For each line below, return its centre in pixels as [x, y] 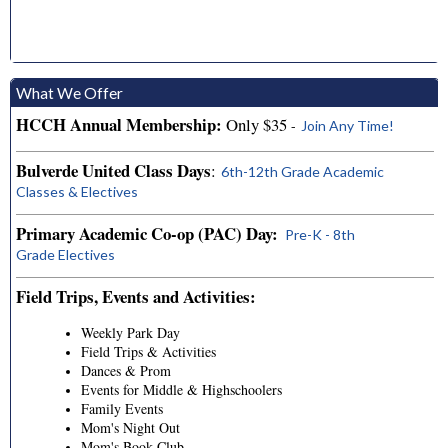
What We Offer [69, 93]
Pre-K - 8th [318, 235]
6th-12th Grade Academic [302, 172]
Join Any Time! [347, 126]
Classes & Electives [77, 192]
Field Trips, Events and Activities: [136, 297]
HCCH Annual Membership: [119, 125]
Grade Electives [65, 255]
